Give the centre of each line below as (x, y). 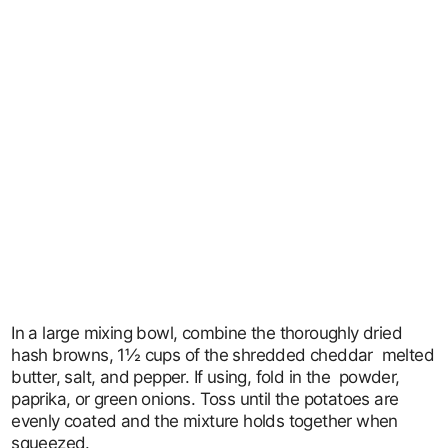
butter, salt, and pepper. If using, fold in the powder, (205, 377)
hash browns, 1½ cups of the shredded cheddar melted (223, 355)
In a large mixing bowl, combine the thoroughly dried (207, 333)
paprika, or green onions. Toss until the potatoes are (205, 399)
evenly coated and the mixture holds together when (204, 421)
